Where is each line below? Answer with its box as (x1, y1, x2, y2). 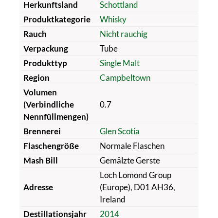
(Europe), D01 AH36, (99, 182, 175, 192)
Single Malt (99, 57, 140, 68)
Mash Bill (23, 155, 58, 165)
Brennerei (23, 126, 61, 136)
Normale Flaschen (99, 140, 164, 151)
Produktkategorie (23, 14, 91, 24)
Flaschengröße (23, 140, 79, 151)
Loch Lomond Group (99, 169, 171, 180)
